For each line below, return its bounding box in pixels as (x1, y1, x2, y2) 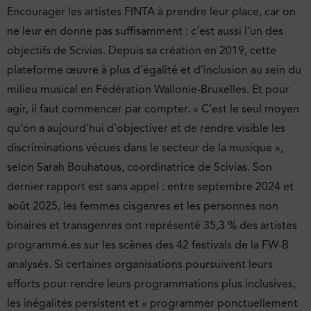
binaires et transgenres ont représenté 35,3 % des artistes (7, 218, 297, 233)
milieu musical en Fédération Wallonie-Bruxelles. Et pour (7, 82, 289, 96)
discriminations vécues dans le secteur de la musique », (7, 140, 283, 155)
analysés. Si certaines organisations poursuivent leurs (7, 257, 273, 271)
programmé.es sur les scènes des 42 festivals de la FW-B (7, 237, 289, 252)
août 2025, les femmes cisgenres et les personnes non (7, 199, 278, 213)
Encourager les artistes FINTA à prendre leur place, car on (7, 4, 296, 19)
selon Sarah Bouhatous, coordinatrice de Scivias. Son (7, 160, 272, 174)
